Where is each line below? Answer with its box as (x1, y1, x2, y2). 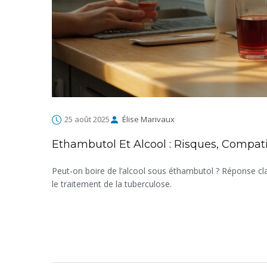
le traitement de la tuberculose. (52, 178, 172, 190)
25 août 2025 (64, 114, 110, 125)
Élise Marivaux (122, 114, 175, 125)
